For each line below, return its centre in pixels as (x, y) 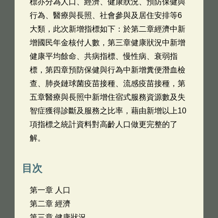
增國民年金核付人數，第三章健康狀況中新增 (108, 43)
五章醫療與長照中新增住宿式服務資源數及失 (108, 97)
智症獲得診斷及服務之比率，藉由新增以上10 (108, 111)
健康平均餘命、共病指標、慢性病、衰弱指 (104, 56)
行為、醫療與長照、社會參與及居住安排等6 (106, 15)
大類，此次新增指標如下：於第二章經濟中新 (108, 29)
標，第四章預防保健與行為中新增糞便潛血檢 (108, 70)
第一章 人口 (50, 190)
